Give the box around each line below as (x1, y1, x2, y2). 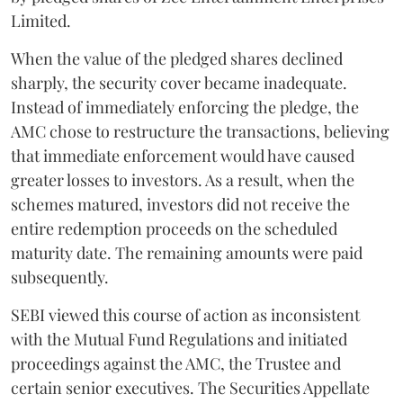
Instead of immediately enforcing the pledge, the (11, 95, 359, 118)
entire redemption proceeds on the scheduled (11, 217, 337, 239)
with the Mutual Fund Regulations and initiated (11, 327, 347, 350)
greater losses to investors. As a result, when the (11, 168, 354, 191)
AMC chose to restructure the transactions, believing (11, 120, 390, 142)
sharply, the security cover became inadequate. (11, 71, 347, 94)
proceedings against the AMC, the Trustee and (11, 352, 341, 374)
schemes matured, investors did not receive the (11, 193, 350, 215)
